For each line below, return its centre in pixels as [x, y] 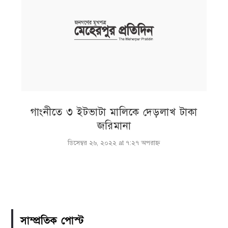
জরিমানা [114, 126]
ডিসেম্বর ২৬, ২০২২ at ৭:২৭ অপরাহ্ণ [114, 143]
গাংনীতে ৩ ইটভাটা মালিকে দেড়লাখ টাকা [114, 112]
